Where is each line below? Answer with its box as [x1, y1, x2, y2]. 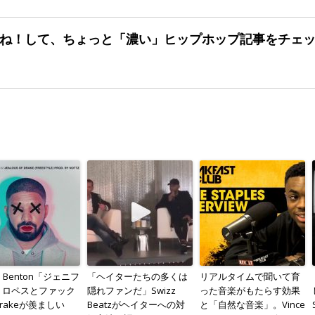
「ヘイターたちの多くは [87, 270, 188, 283]
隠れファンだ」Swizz [87, 284, 176, 297]
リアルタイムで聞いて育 [200, 270, 300, 283]
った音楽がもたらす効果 [200, 284, 300, 297]
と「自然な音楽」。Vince [200, 298, 305, 311]
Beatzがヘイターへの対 [87, 298, 185, 311]
